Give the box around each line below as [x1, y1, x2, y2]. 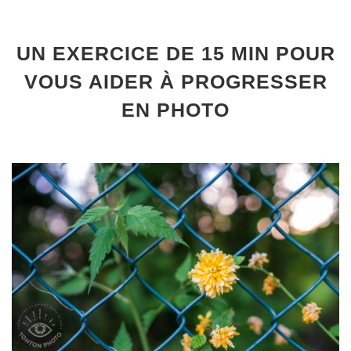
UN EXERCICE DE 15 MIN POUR [16, 42, 335, 64]
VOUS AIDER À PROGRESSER [24, 71, 327, 92]
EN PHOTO [121, 99, 230, 121]
